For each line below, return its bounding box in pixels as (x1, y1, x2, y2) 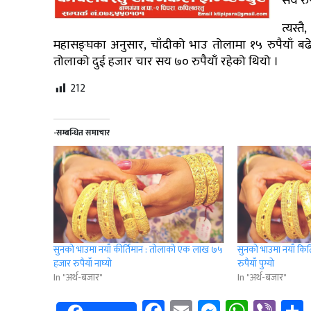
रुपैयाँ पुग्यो (237, 255, 275, 272)
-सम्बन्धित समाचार (53, 126, 110, 140)
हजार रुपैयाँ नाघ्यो (53, 255, 112, 272)
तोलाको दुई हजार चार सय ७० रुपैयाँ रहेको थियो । (53, 51, 278, 73)
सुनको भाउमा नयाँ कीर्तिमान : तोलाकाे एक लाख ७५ (53, 242, 223, 258)
